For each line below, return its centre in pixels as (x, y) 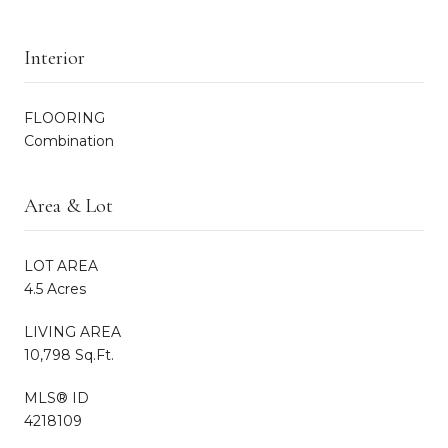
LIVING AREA (72, 331)
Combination (69, 140)
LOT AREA (61, 265)
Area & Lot (68, 205)
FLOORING (64, 117)
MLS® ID (56, 397)
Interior (54, 57)
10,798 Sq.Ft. (69, 354)
